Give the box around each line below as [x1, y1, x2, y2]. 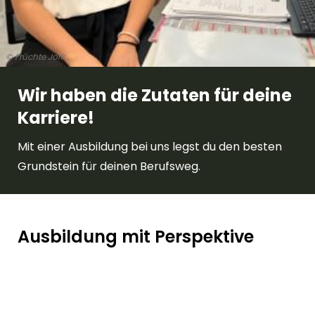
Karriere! [17, 105, 94, 129]
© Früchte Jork [5, 51, 65, 63]
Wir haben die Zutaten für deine [17, 83, 292, 107]
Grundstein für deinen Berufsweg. [17, 158, 200, 175]
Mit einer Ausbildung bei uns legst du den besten [17, 139, 282, 155]
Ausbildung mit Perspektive [18, 224, 254, 248]
